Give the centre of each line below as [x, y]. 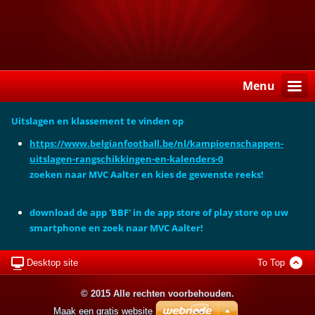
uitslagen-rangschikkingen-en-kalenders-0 [127, 159]
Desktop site [53, 262]
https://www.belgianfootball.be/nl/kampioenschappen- [157, 143]
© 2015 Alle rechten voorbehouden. [157, 294]
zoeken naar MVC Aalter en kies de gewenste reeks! [147, 174]
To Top [271, 262]
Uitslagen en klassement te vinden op [98, 121]
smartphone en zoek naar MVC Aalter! [117, 227]
